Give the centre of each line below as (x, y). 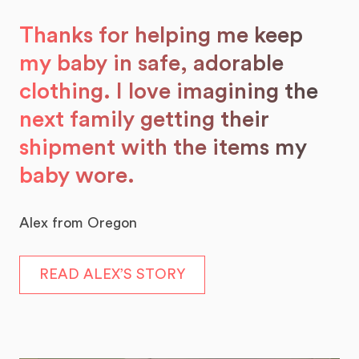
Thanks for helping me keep (161, 35)
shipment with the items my (163, 147)
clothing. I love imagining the (169, 91)
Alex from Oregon (78, 222)
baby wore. (77, 175)
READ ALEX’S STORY (112, 274)
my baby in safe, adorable (151, 63)
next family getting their (144, 119)
